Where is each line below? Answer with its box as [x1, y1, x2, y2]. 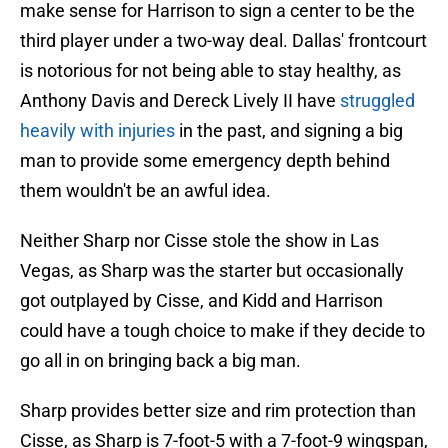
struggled [340, 90, 415, 112]
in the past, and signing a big [175, 120, 403, 142]
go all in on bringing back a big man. [20, 350, 301, 372]
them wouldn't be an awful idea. [20, 180, 271, 202]
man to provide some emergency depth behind [20, 150, 390, 172]
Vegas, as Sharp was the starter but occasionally [20, 260, 404, 282]
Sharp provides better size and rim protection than [20, 400, 416, 422]
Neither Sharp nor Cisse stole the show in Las [20, 230, 379, 252]
